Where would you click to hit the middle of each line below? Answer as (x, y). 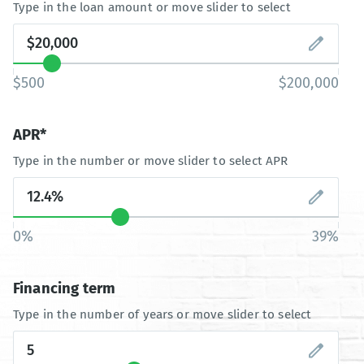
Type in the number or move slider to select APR (151, 160)
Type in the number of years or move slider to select (162, 314)
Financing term (65, 288)
